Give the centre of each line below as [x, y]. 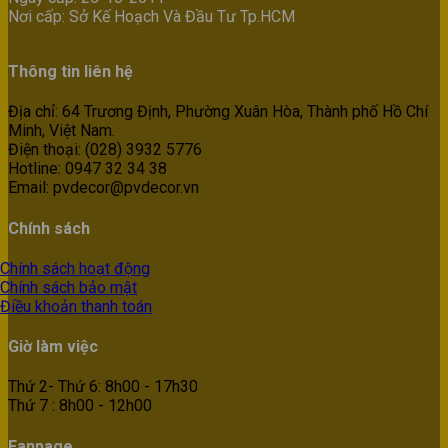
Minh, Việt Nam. [61, 131]
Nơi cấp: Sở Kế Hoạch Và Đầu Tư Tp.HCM [151, 16]
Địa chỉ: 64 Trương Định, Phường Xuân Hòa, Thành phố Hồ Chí [218, 112]
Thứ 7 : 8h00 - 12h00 [80, 406]
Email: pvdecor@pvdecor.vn [103, 188]
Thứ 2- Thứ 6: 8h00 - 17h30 [103, 387]
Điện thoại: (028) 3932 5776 [105, 150]
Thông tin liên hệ [70, 71]
